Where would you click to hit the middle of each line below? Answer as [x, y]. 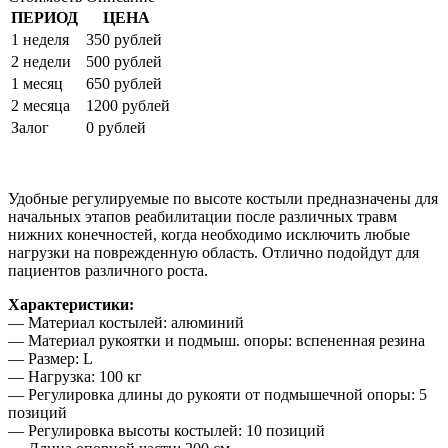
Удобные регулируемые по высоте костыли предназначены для [223, 199]
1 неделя [40, 40]
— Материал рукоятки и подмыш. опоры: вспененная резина [216, 341]
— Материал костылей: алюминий [126, 323]
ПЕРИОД [44, 18]
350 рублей [122, 40]
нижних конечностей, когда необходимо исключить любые [209, 235]
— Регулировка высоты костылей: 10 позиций [166, 431]
